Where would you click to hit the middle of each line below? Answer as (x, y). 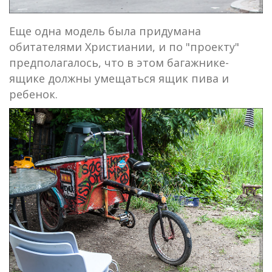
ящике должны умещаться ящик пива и (119, 79)
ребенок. (33, 94)
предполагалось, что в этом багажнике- (119, 63)
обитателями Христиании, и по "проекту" (124, 47)
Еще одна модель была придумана (105, 31)
